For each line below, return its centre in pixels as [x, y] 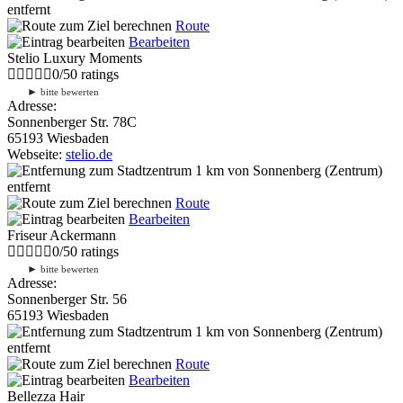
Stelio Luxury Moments [75, 58]
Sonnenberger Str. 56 [67, 299]
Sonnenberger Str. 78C [72, 121]
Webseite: [36, 154]
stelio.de [89, 154]
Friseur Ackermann [62, 235]
